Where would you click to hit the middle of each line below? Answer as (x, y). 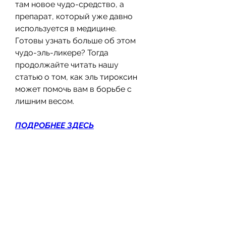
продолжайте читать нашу (67, 65)
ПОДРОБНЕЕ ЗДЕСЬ (54, 125)
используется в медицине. (66, 28)
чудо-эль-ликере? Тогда (62, 52)
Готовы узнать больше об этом (75, 40)
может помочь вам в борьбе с (73, 89)
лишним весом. (45, 101)
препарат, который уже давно (74, 16)
